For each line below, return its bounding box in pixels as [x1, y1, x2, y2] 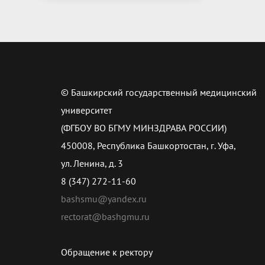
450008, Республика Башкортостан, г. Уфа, [61, 140, 236, 151]
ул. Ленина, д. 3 [61, 157, 123, 169]
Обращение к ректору [61, 246, 153, 258]
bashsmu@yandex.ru [61, 193, 147, 205]
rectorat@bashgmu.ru [61, 211, 150, 222]
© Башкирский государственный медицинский [61, 86, 257, 98]
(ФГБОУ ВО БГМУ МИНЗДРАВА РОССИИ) [61, 122, 227, 134]
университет [61, 104, 112, 116]
